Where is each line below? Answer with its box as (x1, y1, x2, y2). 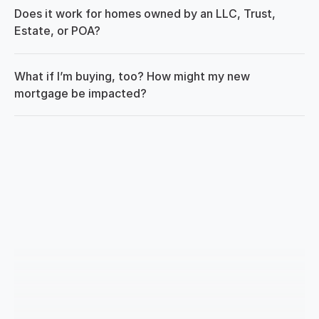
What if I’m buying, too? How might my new (14, 69, 250, 83)
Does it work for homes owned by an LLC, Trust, (14, 6, 276, 21)
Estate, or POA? (14, 23, 100, 38)
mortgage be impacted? (14, 86, 147, 100)
